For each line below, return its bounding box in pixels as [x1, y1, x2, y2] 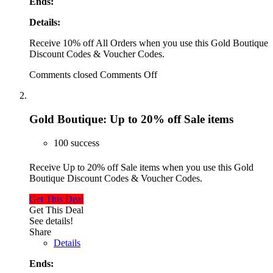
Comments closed [29, 69, 97, 80]
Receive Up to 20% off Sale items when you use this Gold [29, 161, 253, 172]
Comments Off [100, 69, 157, 80]
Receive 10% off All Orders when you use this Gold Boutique [29, 38, 268, 49]
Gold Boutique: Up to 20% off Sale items [29, 113, 233, 126]
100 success [54, 137, 99, 148]
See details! [29, 215, 73, 226]
